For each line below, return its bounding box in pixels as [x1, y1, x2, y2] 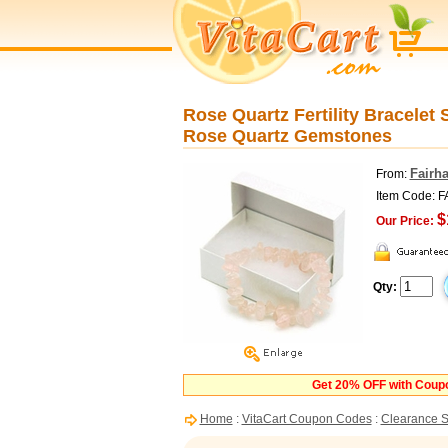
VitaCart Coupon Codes [241, 412, 372, 426]
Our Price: [375, 214, 434, 228]
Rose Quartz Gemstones [182, 126, 392, 146]
